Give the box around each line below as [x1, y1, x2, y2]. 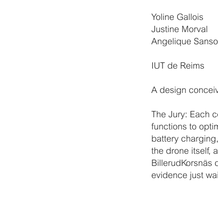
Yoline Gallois [151, 12, 203, 22]
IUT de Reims [151, 60, 204, 71]
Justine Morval [151, 24, 208, 35]
